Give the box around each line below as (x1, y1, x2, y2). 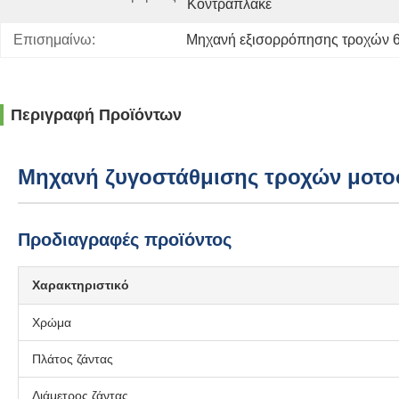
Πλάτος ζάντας (32, 352, 113, 366)
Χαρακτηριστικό (32, 278, 129, 292)
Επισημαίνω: (13, 32, 95, 47)
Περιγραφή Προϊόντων (11, 106, 182, 124)
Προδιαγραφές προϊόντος (18, 230, 232, 249)
